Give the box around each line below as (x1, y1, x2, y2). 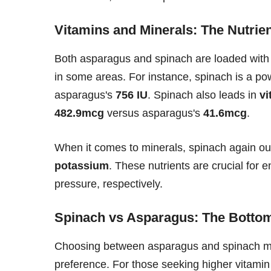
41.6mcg (203, 106, 247, 119)
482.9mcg (54, 106, 104, 119)
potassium (54, 159, 109, 172)
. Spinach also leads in (148, 88, 260, 101)
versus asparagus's (104, 106, 203, 119)
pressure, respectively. (54, 177, 163, 190)
